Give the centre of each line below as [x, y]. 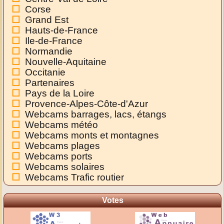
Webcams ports [59, 156]
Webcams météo [62, 125]
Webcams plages [63, 146]
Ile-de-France [54, 41]
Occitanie [45, 72]
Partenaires [50, 83]
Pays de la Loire [60, 93]
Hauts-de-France [62, 30]
